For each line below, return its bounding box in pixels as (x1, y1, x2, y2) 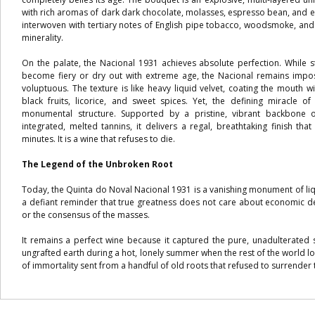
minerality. (22, 32, 63, 44)
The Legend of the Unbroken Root (22, 158, 173, 170)
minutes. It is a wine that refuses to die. (22, 133, 175, 145)
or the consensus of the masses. (22, 209, 150, 221)
